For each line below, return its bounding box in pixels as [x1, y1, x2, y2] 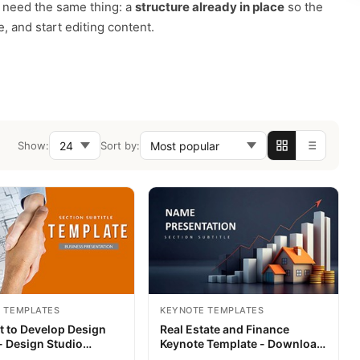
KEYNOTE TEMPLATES [160, 304, 264, 316]
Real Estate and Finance [160, 321, 289, 336]
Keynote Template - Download [160, 336, 324, 350]
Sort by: [100, 139, 140, 152]
